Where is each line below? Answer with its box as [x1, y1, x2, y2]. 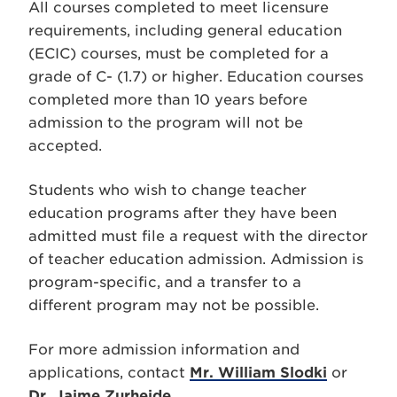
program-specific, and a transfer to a [28, 274, 301, 291]
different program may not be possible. [28, 297, 319, 314]
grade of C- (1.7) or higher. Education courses [28, 68, 363, 85]
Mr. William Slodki [190, 364, 327, 381]
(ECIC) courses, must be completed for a [28, 45, 329, 62]
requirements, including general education [28, 22, 342, 39]
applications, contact [28, 364, 190, 381]
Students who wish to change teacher [28, 182, 307, 198]
